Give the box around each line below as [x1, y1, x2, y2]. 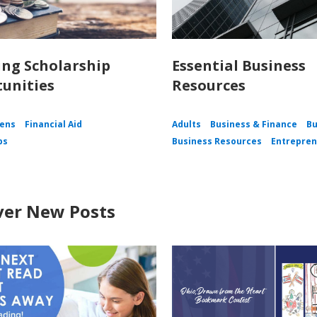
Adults [172, 118, 202, 131]
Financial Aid [25, 118, 82, 131]
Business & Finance [210, 118, 298, 131]
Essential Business [172, 56, 306, 76]
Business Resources [172, 135, 263, 148]
